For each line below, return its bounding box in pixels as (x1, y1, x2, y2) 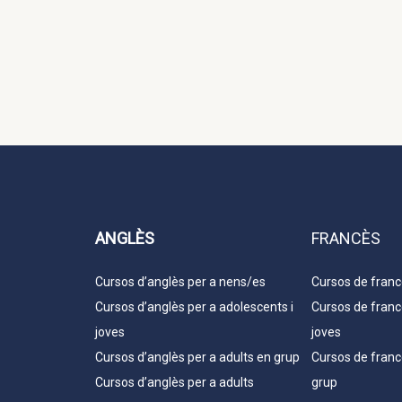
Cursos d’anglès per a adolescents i (95, 300, 293, 315)
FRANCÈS (311, 229, 380, 249)
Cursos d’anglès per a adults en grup (95, 350, 300, 365)
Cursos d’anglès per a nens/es (95, 275, 266, 290)
